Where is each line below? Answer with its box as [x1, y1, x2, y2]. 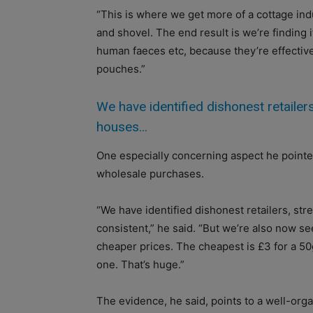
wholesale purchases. [96, 167, 204, 181]
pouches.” [96, 62, 145, 76]
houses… [96, 119, 147, 136]
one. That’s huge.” [96, 258, 184, 272]
